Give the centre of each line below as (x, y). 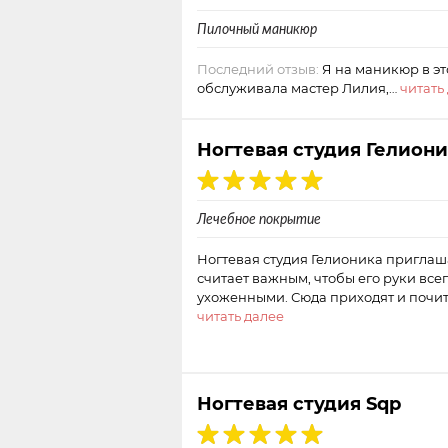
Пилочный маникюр (257, 29)
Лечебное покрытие (259, 219)
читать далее (240, 316)
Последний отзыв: (258, 69)
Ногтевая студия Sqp (299, 403)
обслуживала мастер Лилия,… (298, 88)
